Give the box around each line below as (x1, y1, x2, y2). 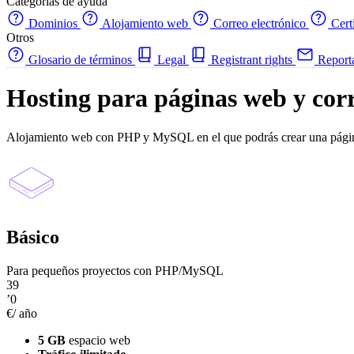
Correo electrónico (210, 17, 309, 30)
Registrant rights (208, 53, 296, 66)
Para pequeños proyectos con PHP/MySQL (6, 263, 224, 277)
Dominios (25, 17, 81, 30)
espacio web (66, 333, 130, 347)
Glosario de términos (25, 53, 135, 66)
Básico (6, 226, 59, 247)
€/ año (6, 306, 37, 320)
